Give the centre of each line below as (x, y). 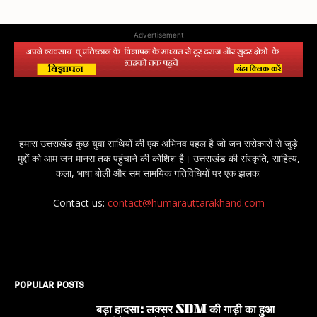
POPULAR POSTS (49, 284)
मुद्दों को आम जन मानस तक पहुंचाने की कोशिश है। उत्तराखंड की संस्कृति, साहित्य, (158, 158)
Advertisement (158, 35)
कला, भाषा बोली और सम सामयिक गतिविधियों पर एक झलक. (158, 173)
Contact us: (80, 203)
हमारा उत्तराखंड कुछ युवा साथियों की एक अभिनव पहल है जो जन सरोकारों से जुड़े (158, 144)
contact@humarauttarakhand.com (186, 203)
